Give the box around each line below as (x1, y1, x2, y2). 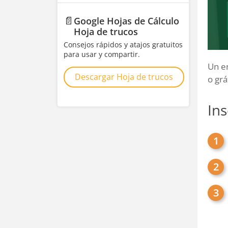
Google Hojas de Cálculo (74, 15, 179, 27)
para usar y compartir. (64, 49, 140, 59)
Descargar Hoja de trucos (75, 71, 173, 82)
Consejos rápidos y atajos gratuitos (64, 40, 183, 49)
